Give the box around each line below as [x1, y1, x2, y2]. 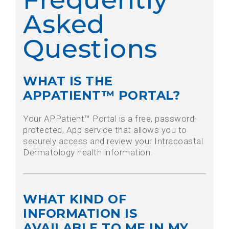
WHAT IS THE [23, 74, 113, 89]
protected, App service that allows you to [23, 125, 187, 135]
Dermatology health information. [23, 147, 153, 158]
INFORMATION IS [23, 206, 137, 221]
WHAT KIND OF [23, 192, 126, 207]
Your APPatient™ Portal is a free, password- [23, 113, 197, 124]
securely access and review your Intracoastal [23, 136, 203, 147]
